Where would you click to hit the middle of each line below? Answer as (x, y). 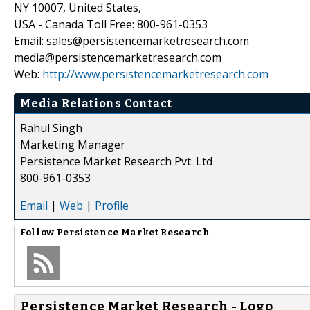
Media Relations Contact (96, 103)
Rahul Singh (51, 128)
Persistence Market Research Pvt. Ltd (116, 161)
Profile (112, 205)
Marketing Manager (73, 144)
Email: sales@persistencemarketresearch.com (131, 40)
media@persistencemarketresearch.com (118, 57)
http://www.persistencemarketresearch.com (155, 74)
